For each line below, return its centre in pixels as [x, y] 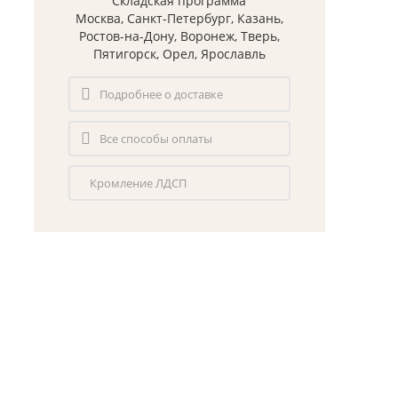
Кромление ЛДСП [138, 183]
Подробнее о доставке [161, 95]
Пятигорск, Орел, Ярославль [179, 54]
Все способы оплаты [155, 139]
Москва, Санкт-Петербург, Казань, [179, 19]
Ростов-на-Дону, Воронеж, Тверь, [179, 36]
